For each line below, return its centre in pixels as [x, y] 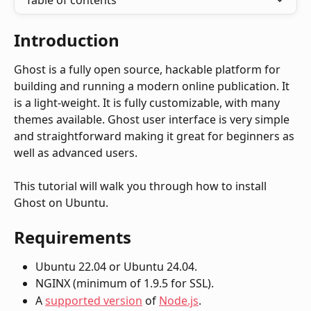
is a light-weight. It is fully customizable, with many [148, 103]
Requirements [73, 237]
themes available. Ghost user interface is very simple [153, 119]
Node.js [179, 300]
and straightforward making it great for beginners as [155, 136]
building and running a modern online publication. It [153, 86]
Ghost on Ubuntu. [61, 203]
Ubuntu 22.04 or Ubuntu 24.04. [116, 266]
